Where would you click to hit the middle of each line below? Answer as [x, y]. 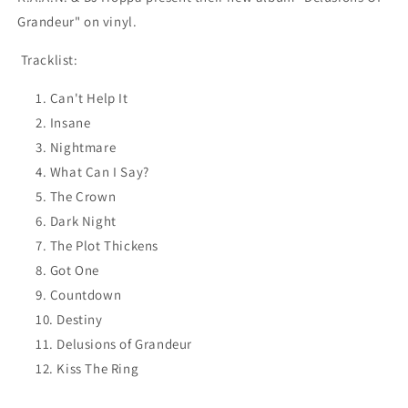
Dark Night [83, 221]
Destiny [80, 320]
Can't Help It [89, 98]
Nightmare [83, 148]
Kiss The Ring [98, 369]
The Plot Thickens [104, 246]
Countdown [86, 295]
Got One [75, 270]
